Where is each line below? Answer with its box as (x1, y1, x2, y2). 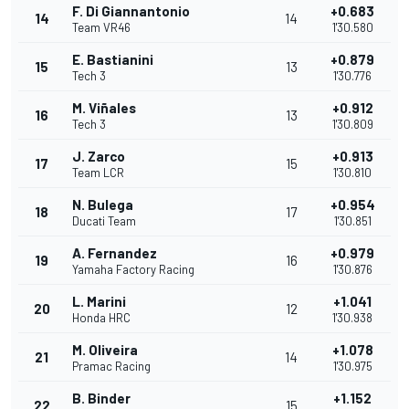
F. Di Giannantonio (72, 3, 190, 20)
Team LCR (72, 165, 124, 181)
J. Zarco (72, 148, 125, 165)
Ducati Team (72, 214, 136, 229)
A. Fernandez (72, 245, 157, 262)
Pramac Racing (72, 359, 151, 374)
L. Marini (72, 293, 126, 310)
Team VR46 (72, 20, 131, 36)
